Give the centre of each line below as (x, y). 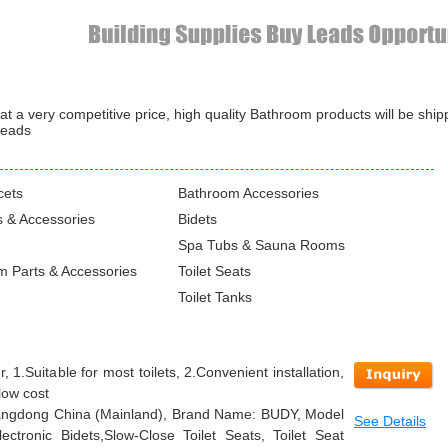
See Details (390, 420)
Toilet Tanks (215, 297)
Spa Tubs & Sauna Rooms (261, 245)
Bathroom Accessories (248, 193)
